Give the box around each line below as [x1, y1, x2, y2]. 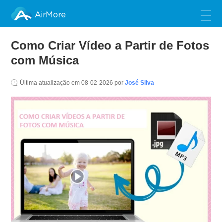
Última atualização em [20, 79, 82, 86]
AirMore [35, 11, 66, 19]
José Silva [125, 79, 155, 86]
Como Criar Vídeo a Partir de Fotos [11, 39, 210, 52]
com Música [11, 54, 79, 67]
